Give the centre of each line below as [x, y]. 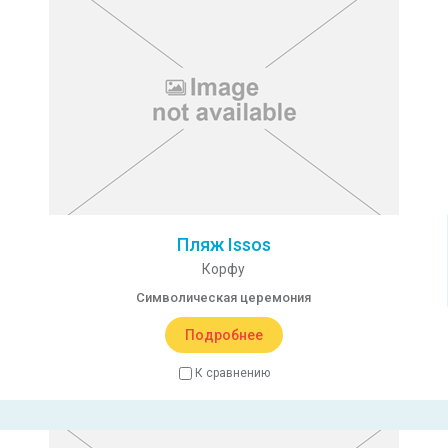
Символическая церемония [223, 297]
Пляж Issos [223, 244]
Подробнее [224, 335]
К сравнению [232, 373]
